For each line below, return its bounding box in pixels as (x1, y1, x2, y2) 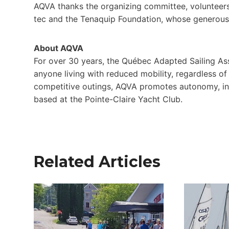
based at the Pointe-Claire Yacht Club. (34, 94, 182, 105)
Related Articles (34, 152, 161, 172)
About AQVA (34, 43, 83, 54)
